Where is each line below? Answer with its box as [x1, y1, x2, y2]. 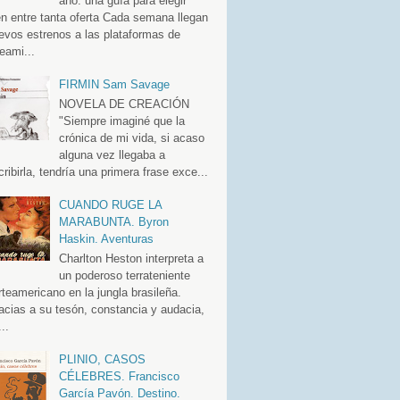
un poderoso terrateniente [58, 268, 190, 282]
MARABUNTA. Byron [58, 214, 169, 229]
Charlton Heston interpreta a [58, 251, 204, 265]
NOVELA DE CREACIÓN [58, 96, 189, 111]
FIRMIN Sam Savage [58, 78, 170, 92]
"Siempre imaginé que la [58, 113, 185, 128]
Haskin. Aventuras [58, 231, 154, 246]
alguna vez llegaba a [58, 147, 165, 162]
